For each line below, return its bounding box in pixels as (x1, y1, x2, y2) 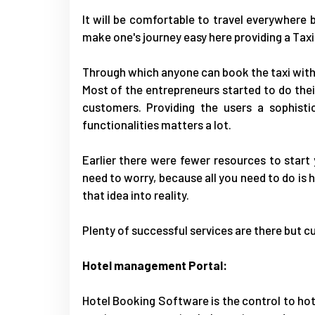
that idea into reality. (82, 187, 189, 202)
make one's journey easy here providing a (82, 29, 292, 44)
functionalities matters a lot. (82, 117, 231, 131)
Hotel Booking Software (82, 292, 209, 307)
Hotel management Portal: (82, 257, 227, 272)
